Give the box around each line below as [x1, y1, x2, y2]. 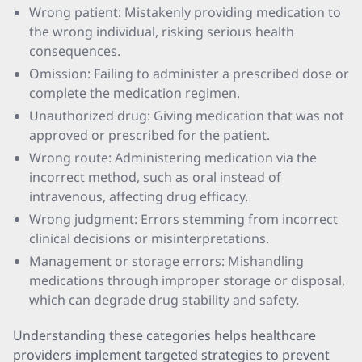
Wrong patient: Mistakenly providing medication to [29, 3, 341, 21]
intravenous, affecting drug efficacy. [29, 187, 248, 205]
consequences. [29, 42, 120, 60]
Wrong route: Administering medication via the [29, 149, 317, 166]
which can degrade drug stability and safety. [29, 291, 299, 309]
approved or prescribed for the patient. [29, 126, 270, 144]
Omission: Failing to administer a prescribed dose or [29, 65, 349, 82]
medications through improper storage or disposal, [29, 271, 345, 289]
